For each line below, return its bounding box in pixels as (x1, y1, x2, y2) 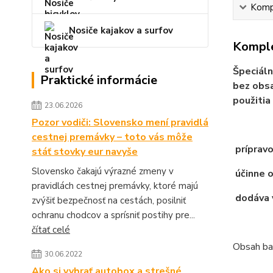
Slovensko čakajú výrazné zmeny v (32, 165, 174, 177)
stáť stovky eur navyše (32, 145, 138, 158)
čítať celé (32, 224, 70, 236)
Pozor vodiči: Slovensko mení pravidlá (32, 116, 208, 129)
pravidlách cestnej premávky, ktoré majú (32, 180, 198, 192)
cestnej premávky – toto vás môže (32, 130, 193, 144)
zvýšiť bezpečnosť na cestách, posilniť (32, 194, 186, 207)
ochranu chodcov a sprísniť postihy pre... (32, 209, 195, 221)
